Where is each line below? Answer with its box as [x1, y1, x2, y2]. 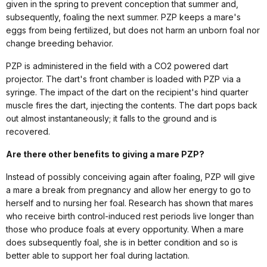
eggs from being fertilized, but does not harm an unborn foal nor [6, 25, 260, 36]
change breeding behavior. [6, 38, 113, 49]
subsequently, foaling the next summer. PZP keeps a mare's [6, 12, 241, 23]
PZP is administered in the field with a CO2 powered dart [6, 61, 228, 72]
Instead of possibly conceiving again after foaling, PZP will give [6, 172, 255, 182]
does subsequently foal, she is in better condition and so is [6, 237, 238, 248]
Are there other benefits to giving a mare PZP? [6, 149, 204, 160]
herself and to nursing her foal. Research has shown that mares [6, 198, 253, 209]
